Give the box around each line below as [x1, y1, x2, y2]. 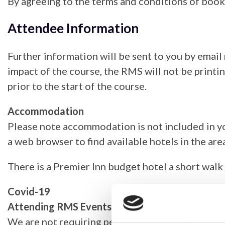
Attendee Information [8, 20, 139, 36]
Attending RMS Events [8, 200, 111, 212]
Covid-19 [8, 185, 50, 197]
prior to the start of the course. [8, 79, 147, 92]
